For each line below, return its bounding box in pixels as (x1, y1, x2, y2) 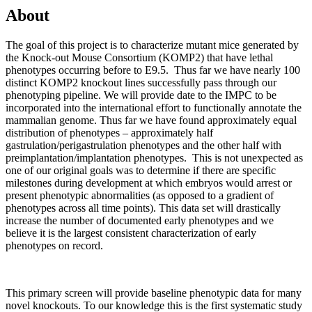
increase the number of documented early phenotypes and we (6, 214, 274, 226)
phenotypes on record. (6, 239, 106, 251)
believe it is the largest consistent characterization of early (6, 226, 256, 239)
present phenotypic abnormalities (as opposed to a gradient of (6, 189, 274, 201)
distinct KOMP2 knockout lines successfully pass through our (6, 76, 276, 88)
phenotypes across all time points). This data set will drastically (6, 201, 281, 214)
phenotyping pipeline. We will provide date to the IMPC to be (6, 88, 276, 101)
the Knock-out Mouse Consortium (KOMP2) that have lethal (6, 51, 273, 63)
